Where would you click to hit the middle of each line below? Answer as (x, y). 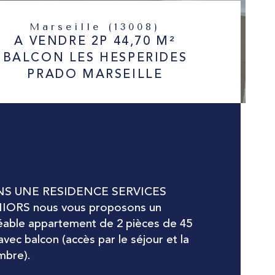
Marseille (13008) (102, 27)
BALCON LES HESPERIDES (95, 58)
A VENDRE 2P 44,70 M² (95, 42)
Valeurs (52, 265)
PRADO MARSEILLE (95, 75)
